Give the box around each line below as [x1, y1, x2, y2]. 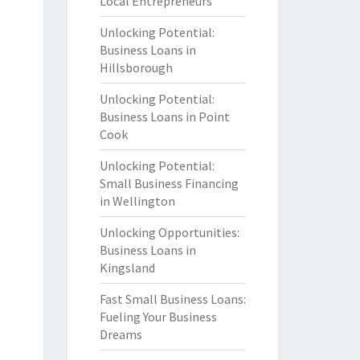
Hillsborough [99, 59, 173, 76]
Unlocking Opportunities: [99, 224, 239, 240]
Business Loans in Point [99, 108, 230, 125]
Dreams [99, 326, 142, 342]
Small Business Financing [99, 175, 239, 191]
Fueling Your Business [99, 309, 217, 325]
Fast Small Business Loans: [99, 291, 246, 307]
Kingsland [99, 260, 155, 276]
